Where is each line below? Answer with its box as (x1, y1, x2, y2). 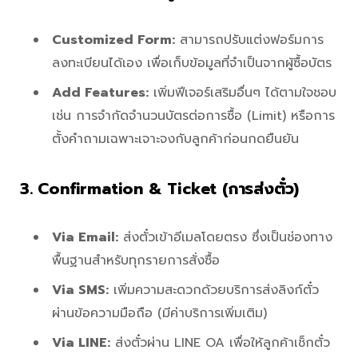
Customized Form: (52, 30, 175, 50)
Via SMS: (52, 280, 109, 300)
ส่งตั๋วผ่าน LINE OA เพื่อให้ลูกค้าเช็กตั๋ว (110, 332, 330, 352)
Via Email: (52, 227, 118, 247)
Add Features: (52, 82, 149, 102)
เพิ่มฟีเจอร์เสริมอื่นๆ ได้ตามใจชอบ (149, 82, 336, 102)
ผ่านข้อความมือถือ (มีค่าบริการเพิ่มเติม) (52, 303, 267, 323)
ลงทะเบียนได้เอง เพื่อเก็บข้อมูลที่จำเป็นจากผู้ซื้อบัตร (52, 53, 332, 73)
